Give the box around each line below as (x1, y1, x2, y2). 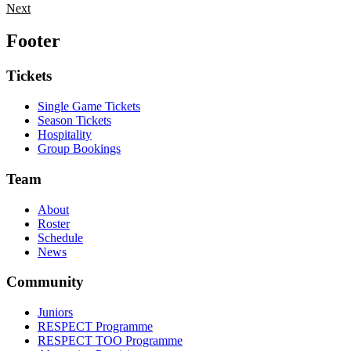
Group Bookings (38, 142, 121, 156)
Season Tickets (38, 114, 111, 128)
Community (6, 273, 84, 291)
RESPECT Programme (38, 319, 153, 333)
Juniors (38, 305, 73, 319)
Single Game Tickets (38, 100, 140, 114)
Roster (38, 216, 70, 230)
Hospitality (38, 128, 92, 142)
